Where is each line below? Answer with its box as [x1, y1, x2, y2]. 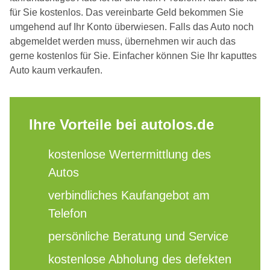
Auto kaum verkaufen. [10, 65, 102, 76]
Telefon [48, 207, 87, 221]
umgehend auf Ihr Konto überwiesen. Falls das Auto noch [10, 22, 254, 33]
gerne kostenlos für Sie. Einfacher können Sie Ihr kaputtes [10, 51, 257, 61]
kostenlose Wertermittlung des [48, 148, 211, 162]
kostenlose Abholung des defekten [48, 253, 231, 266]
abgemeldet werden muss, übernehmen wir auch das [10, 36, 236, 47]
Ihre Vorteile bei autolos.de [29, 116, 214, 133]
